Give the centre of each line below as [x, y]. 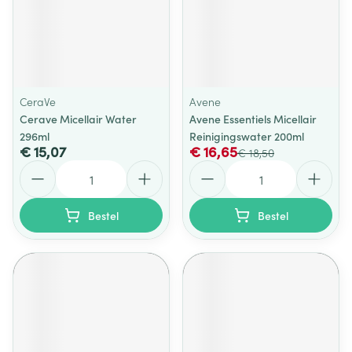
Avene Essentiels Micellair [253, 119]
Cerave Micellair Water [78, 119]
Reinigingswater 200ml [247, 136]
